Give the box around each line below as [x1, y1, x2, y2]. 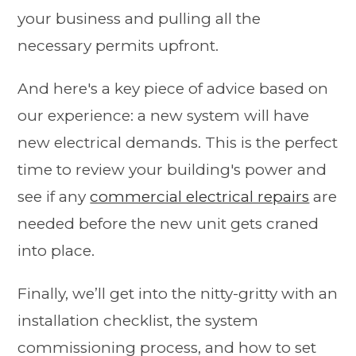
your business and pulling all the [17, 10, 261, 29]
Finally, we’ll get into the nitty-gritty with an [17, 284, 339, 304]
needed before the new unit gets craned [17, 215, 319, 234]
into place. [17, 242, 95, 261]
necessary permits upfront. [17, 37, 219, 56]
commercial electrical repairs [90, 188, 310, 207]
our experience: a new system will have [17, 106, 310, 126]
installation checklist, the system [17, 311, 259, 331]
